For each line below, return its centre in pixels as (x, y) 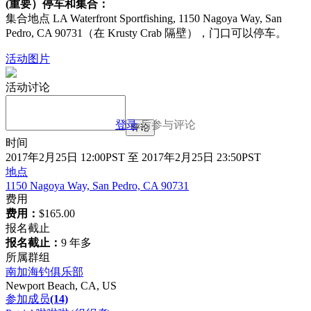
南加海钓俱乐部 (44, 271)
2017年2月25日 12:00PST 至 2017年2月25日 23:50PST (133, 157)
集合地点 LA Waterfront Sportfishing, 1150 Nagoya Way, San (144, 18)
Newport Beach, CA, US (61, 285)
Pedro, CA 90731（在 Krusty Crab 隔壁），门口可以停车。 (146, 33)
